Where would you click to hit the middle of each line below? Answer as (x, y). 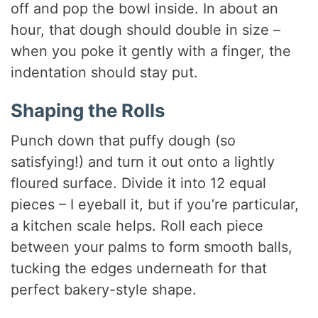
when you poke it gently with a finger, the (151, 51)
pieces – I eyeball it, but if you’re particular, (155, 204)
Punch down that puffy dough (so (124, 140)
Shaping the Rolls (88, 110)
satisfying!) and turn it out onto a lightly (143, 161)
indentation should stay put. (105, 72)
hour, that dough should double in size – (146, 29)
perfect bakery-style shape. (104, 289)
